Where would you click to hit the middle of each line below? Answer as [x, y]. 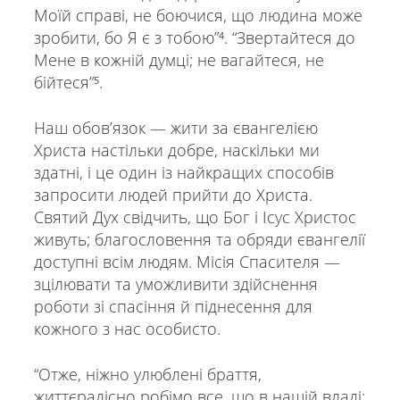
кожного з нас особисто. [127, 329]
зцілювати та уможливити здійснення [175, 284]
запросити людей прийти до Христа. [173, 195]
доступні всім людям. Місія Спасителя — [187, 262]
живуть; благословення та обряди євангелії [199, 240]
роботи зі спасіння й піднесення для [173, 307]
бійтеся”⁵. [68, 83]
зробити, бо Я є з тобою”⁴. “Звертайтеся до [194, 38]
